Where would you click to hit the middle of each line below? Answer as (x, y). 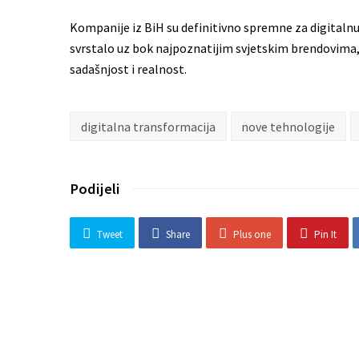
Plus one (252, 234)
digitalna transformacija (148, 126)
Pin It (325, 234)
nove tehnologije (288, 126)
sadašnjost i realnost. (128, 69)
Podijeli (95, 189)
